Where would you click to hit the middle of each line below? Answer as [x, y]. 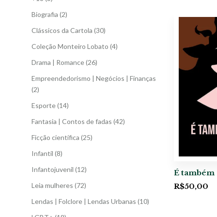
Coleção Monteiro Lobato [70, 46]
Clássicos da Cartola [62, 30]
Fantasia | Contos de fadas [72, 121]
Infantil [42, 153]
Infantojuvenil [53, 169]
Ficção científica [55, 137]
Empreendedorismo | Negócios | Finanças [94, 78]
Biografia [45, 14]
